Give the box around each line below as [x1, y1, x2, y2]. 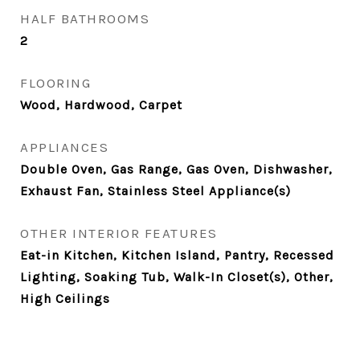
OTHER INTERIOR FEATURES [20, 225, 218, 241]
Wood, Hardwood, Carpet [20, 97, 182, 112]
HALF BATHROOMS [20, 10, 149, 27]
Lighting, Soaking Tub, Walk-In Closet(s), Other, [20, 269, 333, 284]
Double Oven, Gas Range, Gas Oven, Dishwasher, [20, 162, 333, 177]
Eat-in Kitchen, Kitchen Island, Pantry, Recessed [20, 247, 334, 263]
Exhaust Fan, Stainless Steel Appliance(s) [20, 183, 291, 198]
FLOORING [20, 75, 91, 91]
